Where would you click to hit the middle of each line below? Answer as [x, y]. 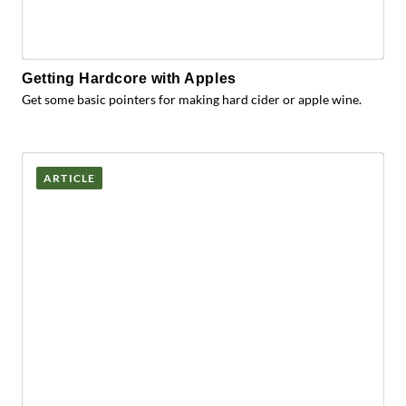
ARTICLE [70, 178]
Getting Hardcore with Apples [129, 78]
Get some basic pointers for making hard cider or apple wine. [192, 99]
